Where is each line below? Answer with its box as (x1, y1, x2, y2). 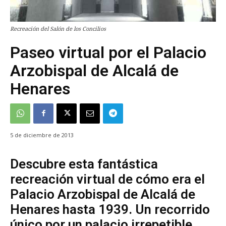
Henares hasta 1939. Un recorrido (10, 201, 210, 217)
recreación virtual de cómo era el (10, 171, 205, 187)
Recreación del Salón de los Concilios (10, 25, 106, 32)
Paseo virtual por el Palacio (10, 42, 206, 62)
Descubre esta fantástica (10, 156, 158, 172)
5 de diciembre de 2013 (10, 131, 74, 139)
